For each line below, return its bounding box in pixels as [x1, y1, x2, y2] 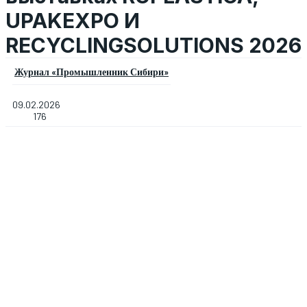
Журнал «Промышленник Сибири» [14, 66, 169, 77]
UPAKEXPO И [5, 8, 140, 33]
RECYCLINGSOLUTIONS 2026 [5, 33, 302, 58]
